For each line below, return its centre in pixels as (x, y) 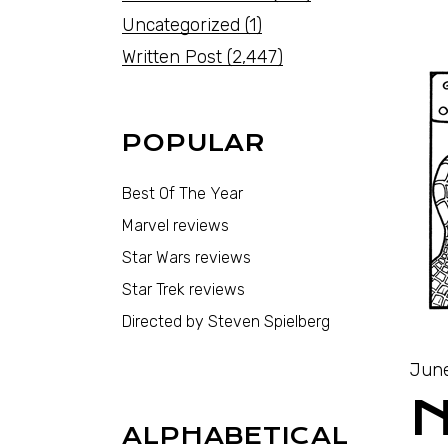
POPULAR (194, 143)
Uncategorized (181, 25)
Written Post (172, 57)
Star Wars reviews (186, 257)
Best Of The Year (182, 193)
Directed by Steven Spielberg (226, 321)
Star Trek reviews (183, 289)
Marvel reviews (175, 225)
